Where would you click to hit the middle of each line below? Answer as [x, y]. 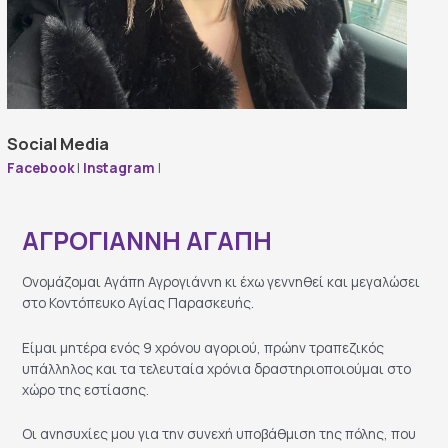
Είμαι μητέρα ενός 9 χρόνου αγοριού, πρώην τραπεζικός [203, 347]
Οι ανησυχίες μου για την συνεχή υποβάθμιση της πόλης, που [219, 434]
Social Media [58, 143]
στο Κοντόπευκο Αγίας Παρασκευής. [138, 302]
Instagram [119, 167]
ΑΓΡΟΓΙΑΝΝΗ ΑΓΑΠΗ [147, 240]
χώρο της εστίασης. [86, 389]
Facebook [41, 167]
